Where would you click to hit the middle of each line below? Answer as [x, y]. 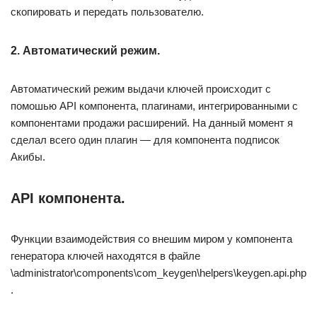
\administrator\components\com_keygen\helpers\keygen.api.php [158, 273]
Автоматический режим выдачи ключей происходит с [141, 89]
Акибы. [28, 157]
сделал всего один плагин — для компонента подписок [145, 140]
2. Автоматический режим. [85, 51]
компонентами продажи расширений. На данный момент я [152, 123]
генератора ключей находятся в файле [105, 256]
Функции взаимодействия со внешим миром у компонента [151, 239]
